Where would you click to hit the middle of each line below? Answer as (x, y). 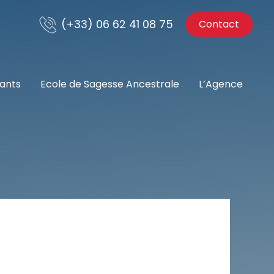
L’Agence (221, 84)
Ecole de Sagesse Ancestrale (110, 84)
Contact (219, 24)
